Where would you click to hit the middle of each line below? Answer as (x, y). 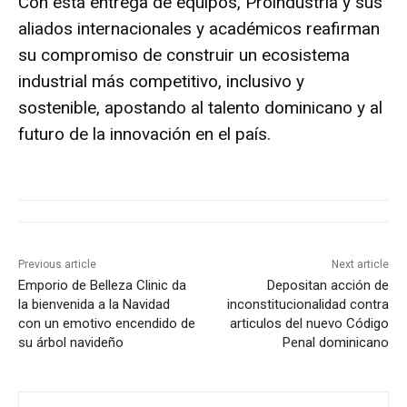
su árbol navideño (71, 342)
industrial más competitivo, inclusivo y (161, 81)
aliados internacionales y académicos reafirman (199, 28)
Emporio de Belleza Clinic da (102, 285)
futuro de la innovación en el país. (144, 134)
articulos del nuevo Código (309, 323)
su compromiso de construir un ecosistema (184, 55)
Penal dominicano (335, 342)
